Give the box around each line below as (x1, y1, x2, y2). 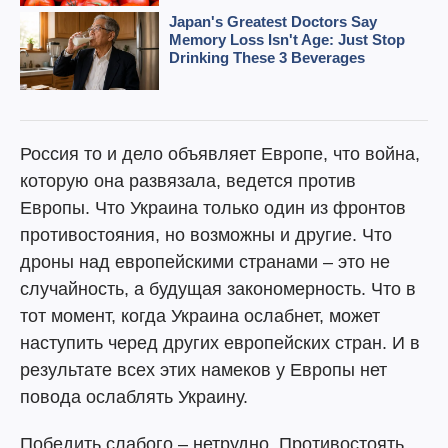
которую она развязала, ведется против (20, 171, 356, 191)
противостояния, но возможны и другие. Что (20, 225, 392, 245)
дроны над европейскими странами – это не (20, 252, 390, 272)
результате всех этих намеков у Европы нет (20, 360, 387, 380)
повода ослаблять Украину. (20, 387, 248, 407)
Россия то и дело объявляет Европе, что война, (20, 144, 420, 164)
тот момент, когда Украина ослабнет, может (20, 306, 380, 326)
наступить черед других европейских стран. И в (20, 333, 420, 353)
